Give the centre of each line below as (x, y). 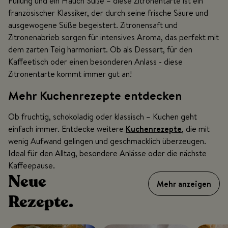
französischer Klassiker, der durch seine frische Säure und (108, 13)
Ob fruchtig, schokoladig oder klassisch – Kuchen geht (103, 117)
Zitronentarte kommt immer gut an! (71, 74)
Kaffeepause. (32, 166)
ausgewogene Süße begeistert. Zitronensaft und (93, 25)
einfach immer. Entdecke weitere (67, 129)
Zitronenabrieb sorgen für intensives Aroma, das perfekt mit (113, 37)
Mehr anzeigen (184, 184)
